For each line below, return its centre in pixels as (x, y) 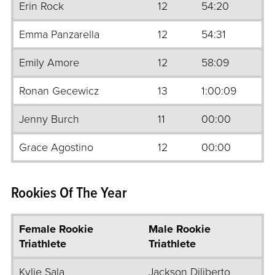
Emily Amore (49, 63)
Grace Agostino (56, 148)
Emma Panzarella (59, 35)
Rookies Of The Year (69, 194)
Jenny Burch (49, 119)
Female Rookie (56, 229)
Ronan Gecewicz (59, 91)
